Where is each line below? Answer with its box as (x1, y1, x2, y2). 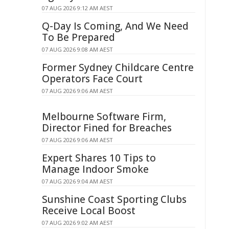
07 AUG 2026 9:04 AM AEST (42, 177, 113, 185)
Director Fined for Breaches (42, 121, 172, 134)
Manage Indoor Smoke (42, 163, 149, 176)
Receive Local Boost (42, 204, 135, 217)
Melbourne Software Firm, (42, 110, 166, 123)
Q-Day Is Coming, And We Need (42, 19, 189, 33)
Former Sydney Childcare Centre (42, 61, 194, 74)
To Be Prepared (42, 31, 115, 44)
